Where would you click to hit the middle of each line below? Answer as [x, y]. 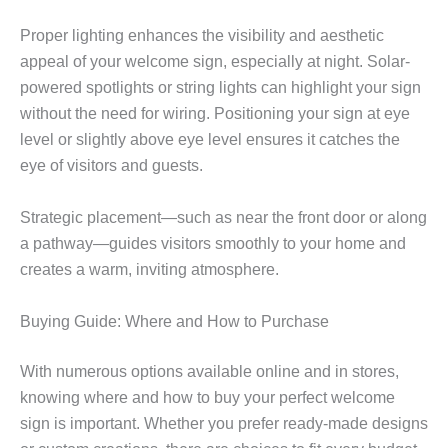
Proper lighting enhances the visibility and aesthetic [202, 36]
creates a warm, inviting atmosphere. [149, 270]
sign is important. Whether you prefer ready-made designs [224, 423]
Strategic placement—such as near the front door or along [223, 218]
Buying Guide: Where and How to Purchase [174, 321]
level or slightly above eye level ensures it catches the [210, 140]
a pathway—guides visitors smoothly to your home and [213, 244]
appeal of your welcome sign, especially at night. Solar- [215, 62]
